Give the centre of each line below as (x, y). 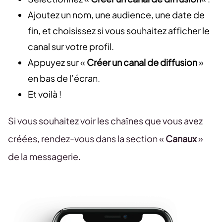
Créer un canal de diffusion (142, 62)
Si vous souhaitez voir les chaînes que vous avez (105, 120)
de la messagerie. (44, 156)
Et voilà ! (45, 94)
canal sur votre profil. (71, 46)
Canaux (181, 138)
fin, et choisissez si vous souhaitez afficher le (119, 30)
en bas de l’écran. (64, 78)
